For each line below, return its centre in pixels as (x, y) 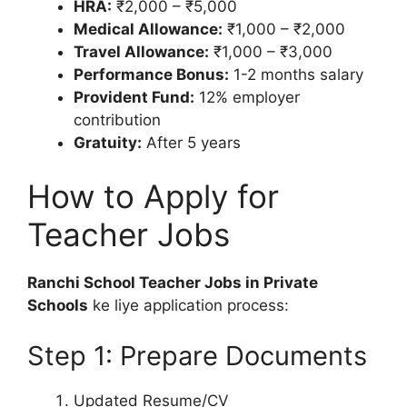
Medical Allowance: (148, 29)
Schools (58, 305)
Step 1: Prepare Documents (197, 355)
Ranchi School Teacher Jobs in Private (173, 283)
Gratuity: (108, 142)
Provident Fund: (134, 97)
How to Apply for (153, 196)
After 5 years (191, 142)
